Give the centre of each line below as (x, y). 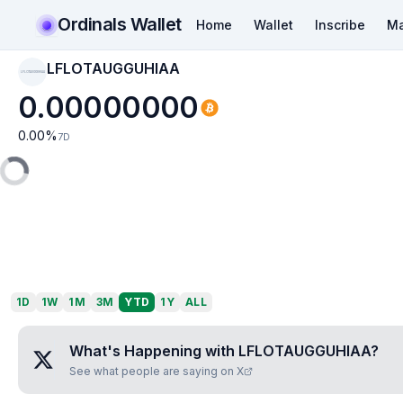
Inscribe (340, 24)
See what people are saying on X (157, 371)
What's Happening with (154, 351)
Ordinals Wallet (120, 24)
